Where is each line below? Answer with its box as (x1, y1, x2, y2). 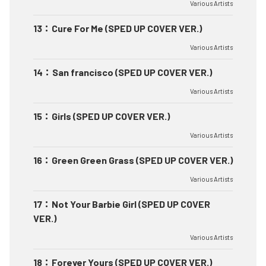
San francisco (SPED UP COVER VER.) (52, 66, 212, 78)
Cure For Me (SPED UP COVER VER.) (52, 22, 202, 34)
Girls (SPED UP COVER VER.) (52, 110, 170, 122)
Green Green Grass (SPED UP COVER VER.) (52, 154, 233, 166)
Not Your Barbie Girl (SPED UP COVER (52, 198, 210, 210)
